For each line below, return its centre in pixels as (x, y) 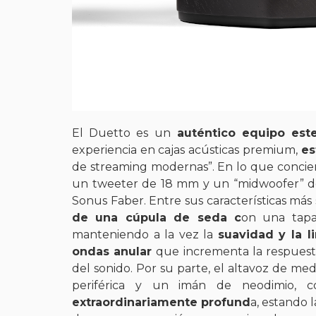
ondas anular (114, 251)
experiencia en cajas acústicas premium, (187, 150)
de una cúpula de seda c (157, 217)
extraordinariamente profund (162, 302)
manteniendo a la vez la (145, 234)
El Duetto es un (121, 133)
